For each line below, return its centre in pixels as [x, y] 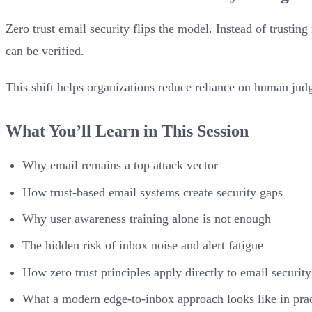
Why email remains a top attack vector [120, 165]
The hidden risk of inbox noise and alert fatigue [143, 245]
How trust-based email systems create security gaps [153, 192]
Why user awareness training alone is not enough [147, 218]
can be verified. [45, 51]
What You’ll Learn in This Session [127, 131]
